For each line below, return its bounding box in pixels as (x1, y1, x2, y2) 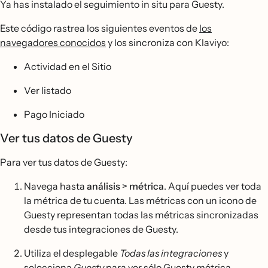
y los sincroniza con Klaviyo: (106, 36, 229, 48)
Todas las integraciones (120, 246, 222, 259)
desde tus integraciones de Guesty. (24, 223, 178, 235)
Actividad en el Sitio (24, 60, 111, 72)
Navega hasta (24, 179, 87, 192)
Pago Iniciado (24, 108, 84, 120)
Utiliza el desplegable (24, 246, 120, 259)
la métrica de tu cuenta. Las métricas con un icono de (24, 194, 257, 206)
